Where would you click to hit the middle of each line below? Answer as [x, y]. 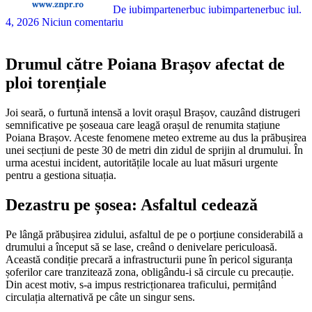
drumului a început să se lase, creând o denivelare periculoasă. [141, 247]
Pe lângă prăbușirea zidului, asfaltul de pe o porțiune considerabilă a [154, 234]
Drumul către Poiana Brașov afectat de [145, 64]
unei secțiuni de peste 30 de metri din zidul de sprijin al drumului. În [154, 150]
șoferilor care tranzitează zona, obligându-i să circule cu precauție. [150, 272]
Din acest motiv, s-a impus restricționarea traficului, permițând [141, 284]
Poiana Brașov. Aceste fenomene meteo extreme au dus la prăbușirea [156, 137]
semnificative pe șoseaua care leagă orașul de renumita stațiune [143, 125]
